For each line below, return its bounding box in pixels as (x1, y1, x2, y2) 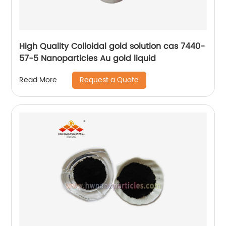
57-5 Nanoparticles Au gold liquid (19, 51, 156, 65)
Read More (19, 74, 58, 86)
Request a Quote (80, 74, 139, 86)
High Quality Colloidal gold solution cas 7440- (19, 39, 205, 53)
